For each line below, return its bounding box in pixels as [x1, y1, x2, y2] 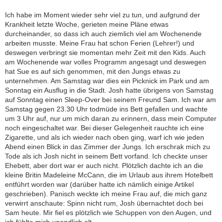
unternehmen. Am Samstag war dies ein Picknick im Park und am [5, 77, 209, 85]
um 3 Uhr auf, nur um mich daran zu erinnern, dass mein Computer [5, 114, 217, 123]
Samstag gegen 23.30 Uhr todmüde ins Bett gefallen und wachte [5, 105, 208, 113]
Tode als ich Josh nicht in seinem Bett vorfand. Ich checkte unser [5, 152, 208, 161]
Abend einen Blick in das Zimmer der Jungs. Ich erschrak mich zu [5, 143, 210, 151]
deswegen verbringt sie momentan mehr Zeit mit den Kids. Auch [5, 49, 206, 57]
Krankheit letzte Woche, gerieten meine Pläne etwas [5, 20, 168, 29]
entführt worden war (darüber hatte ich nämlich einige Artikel [5, 180, 194, 189]
